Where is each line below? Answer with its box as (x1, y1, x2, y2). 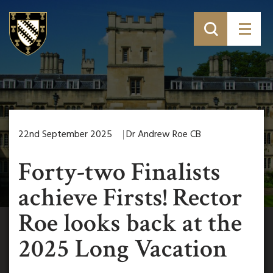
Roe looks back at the (18, 207, 242, 240)
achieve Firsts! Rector (18, 181, 243, 214)
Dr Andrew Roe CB (126, 127, 201, 143)
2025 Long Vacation (18, 232, 227, 266)
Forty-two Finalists (18, 155, 221, 189)
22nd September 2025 (18, 127, 112, 143)
